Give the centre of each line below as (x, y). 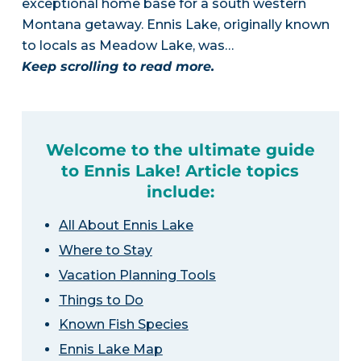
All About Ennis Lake (126, 226)
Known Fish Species (123, 325)
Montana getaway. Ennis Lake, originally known (175, 25)
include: (180, 192)
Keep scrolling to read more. (118, 66)
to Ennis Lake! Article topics (180, 171)
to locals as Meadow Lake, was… (127, 46)
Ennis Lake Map (110, 350)
